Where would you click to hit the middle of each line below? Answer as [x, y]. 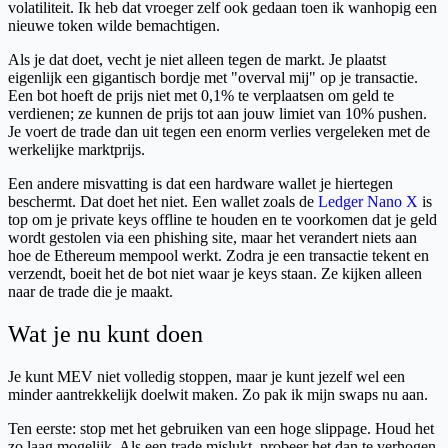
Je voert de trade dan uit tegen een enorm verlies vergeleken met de [219, 132]
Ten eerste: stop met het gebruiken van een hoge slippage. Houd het [221, 428]
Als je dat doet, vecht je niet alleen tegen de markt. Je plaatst [197, 60]
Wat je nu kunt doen [105, 334]
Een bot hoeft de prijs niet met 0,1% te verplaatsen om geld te [201, 96]
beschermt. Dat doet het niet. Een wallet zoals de [163, 202]
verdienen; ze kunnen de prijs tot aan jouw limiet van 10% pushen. [217, 114]
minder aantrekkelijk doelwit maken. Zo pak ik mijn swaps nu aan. [218, 394]
